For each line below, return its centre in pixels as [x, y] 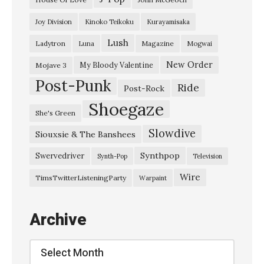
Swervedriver [60, 156]
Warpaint [153, 178]
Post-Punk [73, 86]
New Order [189, 65]
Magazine [158, 44]
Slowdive [172, 134]
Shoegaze [126, 109]
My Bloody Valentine [116, 65]
